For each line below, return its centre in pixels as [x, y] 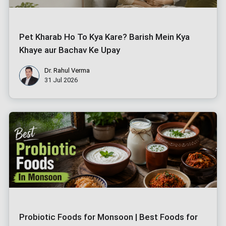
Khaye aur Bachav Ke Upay [70, 50]
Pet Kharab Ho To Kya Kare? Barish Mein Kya [104, 37]
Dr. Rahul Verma [67, 70]
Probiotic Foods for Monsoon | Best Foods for [108, 217]
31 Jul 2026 [61, 80]
